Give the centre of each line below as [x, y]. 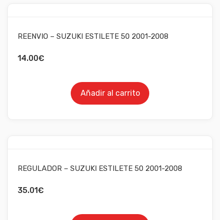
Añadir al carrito [110, 93]
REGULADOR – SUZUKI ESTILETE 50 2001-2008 [100, 168]
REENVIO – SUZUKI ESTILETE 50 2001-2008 [93, 36]
